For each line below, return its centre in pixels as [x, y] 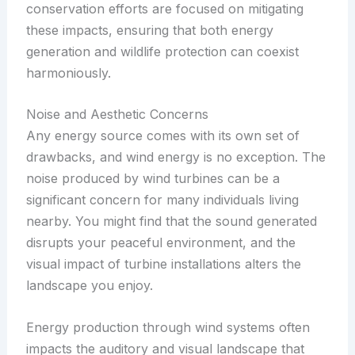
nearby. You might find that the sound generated [171, 221]
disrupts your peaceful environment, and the [160, 243]
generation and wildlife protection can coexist [162, 51]
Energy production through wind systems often [168, 328]
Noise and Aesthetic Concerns [117, 115]
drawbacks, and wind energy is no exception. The [176, 157]
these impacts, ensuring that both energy [149, 30]
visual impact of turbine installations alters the [163, 264]
